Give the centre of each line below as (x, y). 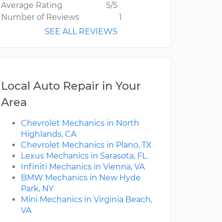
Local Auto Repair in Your (71, 86)
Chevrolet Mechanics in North (80, 123)
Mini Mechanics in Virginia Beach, (86, 200)
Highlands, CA (49, 134)
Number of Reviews (40, 17)
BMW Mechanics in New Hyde (81, 178)
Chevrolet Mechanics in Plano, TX (86, 145)
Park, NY (37, 189)
